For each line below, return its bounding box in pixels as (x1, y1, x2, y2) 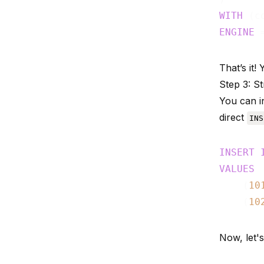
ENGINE (219, 26, 255, 38)
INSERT (219, 146, 255, 158)
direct (219, 111, 247, 123)
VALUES (219, 163, 255, 174)
